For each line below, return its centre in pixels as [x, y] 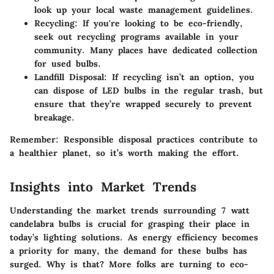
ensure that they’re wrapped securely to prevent [143, 104]
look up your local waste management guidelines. [144, 10]
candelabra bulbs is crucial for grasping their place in [130, 224]
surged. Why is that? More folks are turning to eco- [129, 264]
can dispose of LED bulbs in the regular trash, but [149, 91]
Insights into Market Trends [103, 187]
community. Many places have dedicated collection [146, 50]
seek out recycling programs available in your [136, 37]
